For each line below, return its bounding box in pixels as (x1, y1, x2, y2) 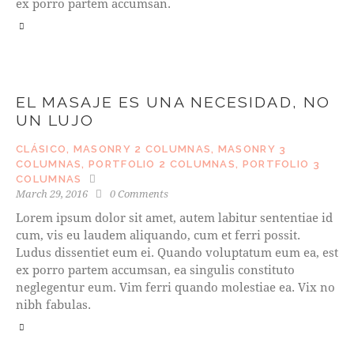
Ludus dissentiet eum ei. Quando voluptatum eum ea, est (16, 243, 338, 260)
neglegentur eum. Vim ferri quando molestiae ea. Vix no (16, 278, 335, 295)
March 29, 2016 (16, 186, 88, 201)
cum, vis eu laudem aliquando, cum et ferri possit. (16, 226, 300, 243)
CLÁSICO (16, 142, 67, 155)
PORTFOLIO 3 (242, 157, 320, 170)
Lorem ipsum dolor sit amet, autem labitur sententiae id (16, 209, 333, 225)
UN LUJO (16, 111, 94, 130)
